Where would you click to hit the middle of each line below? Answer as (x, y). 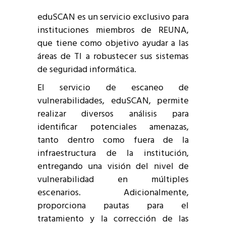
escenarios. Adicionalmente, (113, 193)
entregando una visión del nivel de (113, 167)
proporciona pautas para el (113, 206)
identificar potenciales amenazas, (113, 127)
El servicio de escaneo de (113, 88)
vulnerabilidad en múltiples (113, 180)
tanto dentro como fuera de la (113, 140)
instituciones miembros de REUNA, (113, 31)
